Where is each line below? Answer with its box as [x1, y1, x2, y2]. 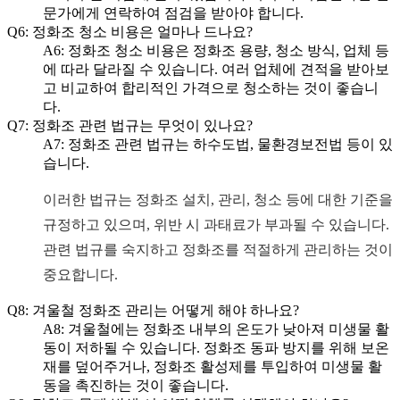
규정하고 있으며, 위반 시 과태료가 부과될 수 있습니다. [43, 216, 389, 232]
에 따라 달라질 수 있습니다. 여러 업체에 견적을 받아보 [43, 61, 389, 77]
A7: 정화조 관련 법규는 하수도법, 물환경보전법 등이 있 [43, 136, 393, 152]
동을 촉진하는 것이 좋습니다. [43, 377, 229, 393]
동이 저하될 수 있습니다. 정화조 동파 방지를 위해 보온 [43, 339, 389, 355]
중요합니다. [43, 266, 118, 282]
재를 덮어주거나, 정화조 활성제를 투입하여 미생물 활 [43, 358, 382, 374]
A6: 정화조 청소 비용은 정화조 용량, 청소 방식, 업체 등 [43, 42, 389, 58]
